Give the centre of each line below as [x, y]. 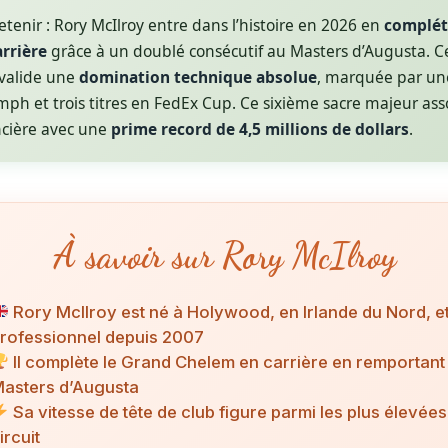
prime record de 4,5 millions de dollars [260, 129]
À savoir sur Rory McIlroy [224, 256]
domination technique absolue [198, 77]
